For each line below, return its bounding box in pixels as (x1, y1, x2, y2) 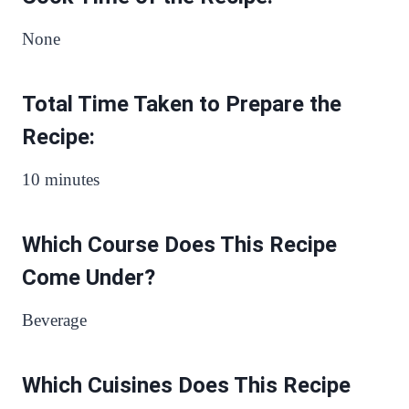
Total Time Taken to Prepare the (22, 90, 341, 117)
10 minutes (22, 169, 100, 189)
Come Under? (22, 264, 155, 290)
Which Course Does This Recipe (22, 231, 337, 257)
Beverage (22, 309, 87, 330)
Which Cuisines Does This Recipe (22, 372, 351, 398)
